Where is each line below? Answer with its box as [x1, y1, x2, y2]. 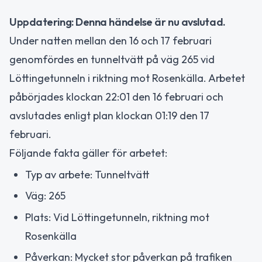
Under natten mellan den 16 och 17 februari [9, 34, 212, 47]
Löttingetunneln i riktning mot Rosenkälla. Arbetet [9, 71, 245, 85]
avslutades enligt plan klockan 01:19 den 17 [9, 109, 209, 122]
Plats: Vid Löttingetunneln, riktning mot [25, 210, 209, 224]
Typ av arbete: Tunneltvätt [25, 167, 150, 181]
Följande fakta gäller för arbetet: [9, 146, 167, 160]
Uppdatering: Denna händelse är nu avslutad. [9, 15, 226, 29]
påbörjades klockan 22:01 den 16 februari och [9, 90, 223, 104]
